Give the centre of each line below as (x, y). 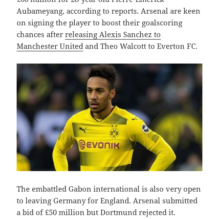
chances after (41, 34)
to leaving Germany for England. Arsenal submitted (107, 201)
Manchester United (50, 46)
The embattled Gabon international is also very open (109, 189)
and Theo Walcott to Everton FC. (141, 46)
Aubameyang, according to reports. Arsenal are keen (109, 11)
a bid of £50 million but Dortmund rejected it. (96, 212)
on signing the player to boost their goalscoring (100, 23)
